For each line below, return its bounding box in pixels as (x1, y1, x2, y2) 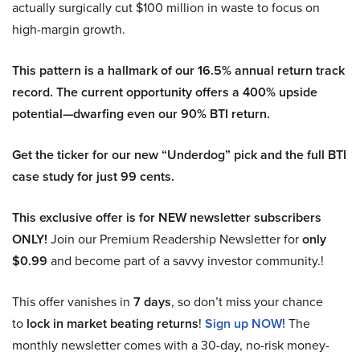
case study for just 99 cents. (12, 166, 174, 186)
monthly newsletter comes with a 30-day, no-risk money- (12, 335, 329, 354)
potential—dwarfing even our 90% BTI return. (12, 104, 270, 123)
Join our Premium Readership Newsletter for (47, 229, 302, 248)
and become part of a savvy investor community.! (47, 251, 324, 270)
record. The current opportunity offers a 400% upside (12, 82, 317, 101)
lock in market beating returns (27, 313, 198, 333)
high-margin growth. (12, 19, 125, 39)
